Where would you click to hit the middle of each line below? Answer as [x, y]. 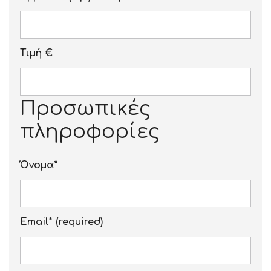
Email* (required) [61, 222]
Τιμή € [36, 53]
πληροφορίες [90, 132]
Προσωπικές [85, 109]
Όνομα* [39, 165]
